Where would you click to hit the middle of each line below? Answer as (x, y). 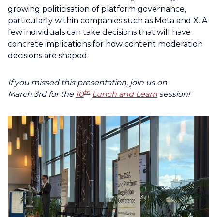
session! (175, 94)
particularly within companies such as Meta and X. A (108, 20)
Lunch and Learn (125, 94)
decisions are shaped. (48, 55)
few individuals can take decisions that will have (99, 32)
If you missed (33, 82)
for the (61, 94)
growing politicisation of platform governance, (97, 9)
